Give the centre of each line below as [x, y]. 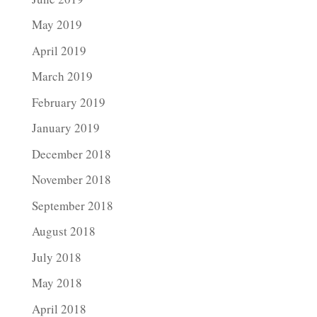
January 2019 [65, 128]
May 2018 [57, 283]
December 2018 [71, 154]
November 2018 [71, 179]
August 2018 [63, 231]
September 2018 [72, 205]
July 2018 [56, 257]
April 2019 [59, 50]
